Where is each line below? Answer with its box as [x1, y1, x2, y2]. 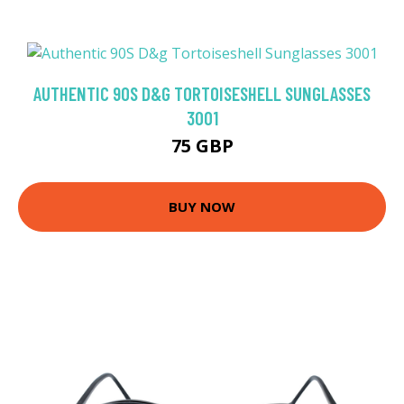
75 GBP [170, 133, 234, 158]
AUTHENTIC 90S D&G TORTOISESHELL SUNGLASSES [33, 81, 371, 105]
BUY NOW [169, 197, 235, 216]
